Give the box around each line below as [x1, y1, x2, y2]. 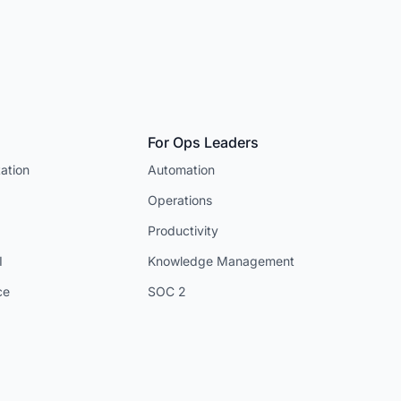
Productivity [147, 223, 218, 238]
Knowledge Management [147, 253, 294, 269]
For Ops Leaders [147, 133, 259, 151]
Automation [147, 162, 215, 177]
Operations [147, 192, 212, 208]
